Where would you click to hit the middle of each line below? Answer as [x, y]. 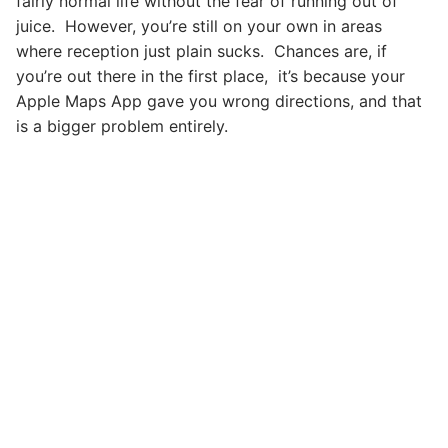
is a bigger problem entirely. [122, 125]
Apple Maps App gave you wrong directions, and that [219, 100]
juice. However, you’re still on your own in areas [199, 25]
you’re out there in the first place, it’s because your [210, 75]
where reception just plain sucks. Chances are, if [201, 50]
